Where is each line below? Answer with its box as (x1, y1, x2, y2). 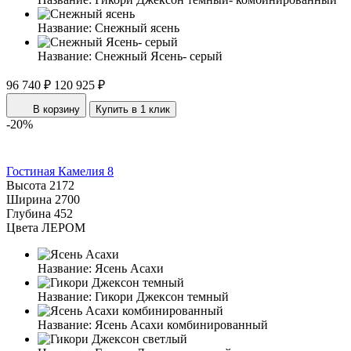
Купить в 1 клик (96, 103, 170, 115)
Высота (6, 178, 46, 192)
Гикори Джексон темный (95, 289, 229, 303)
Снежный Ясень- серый (95, 49, 223, 63)
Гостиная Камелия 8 (6, 164, 114, 178)
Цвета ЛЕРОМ (6, 220, 85, 234)
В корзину (33, 103, 80, 115)
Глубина (6, 206, 51, 220)
